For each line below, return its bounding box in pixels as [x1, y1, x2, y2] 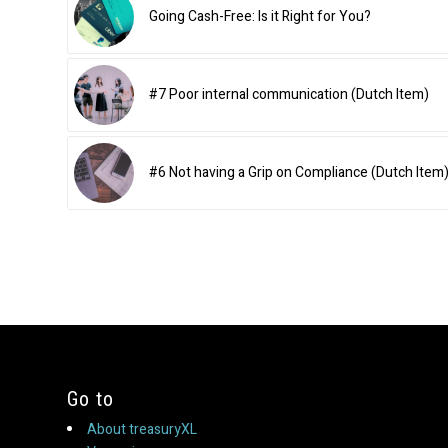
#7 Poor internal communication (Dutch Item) [149, 84, 429, 106]
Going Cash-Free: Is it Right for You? [149, 6, 371, 28]
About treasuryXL [87, 419, 197, 441]
